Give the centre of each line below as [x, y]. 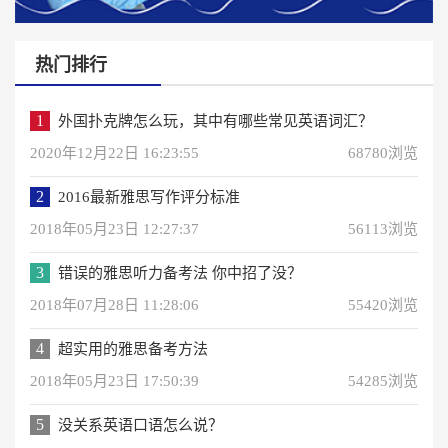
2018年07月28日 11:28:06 [114, 304]
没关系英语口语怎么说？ [140, 424]
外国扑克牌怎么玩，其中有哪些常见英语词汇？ [215, 120]
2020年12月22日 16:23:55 [114, 152]
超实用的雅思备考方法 [133, 348]
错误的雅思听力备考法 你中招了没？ [180, 272]
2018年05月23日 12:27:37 [114, 228]
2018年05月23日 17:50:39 [114, 380]
